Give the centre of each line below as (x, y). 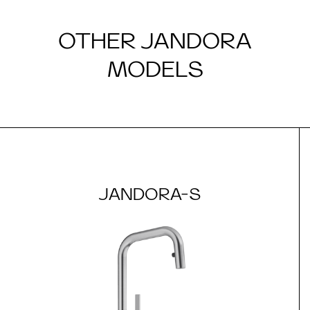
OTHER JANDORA (155, 40)
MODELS (155, 69)
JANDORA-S (149, 194)
